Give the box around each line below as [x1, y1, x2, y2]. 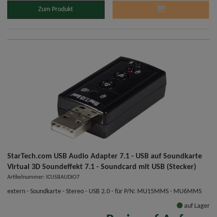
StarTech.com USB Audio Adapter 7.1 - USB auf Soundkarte [7, 153, 202, 161]
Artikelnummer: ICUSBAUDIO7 [7, 174, 79, 181]
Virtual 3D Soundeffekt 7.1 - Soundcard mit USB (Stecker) [7, 163, 196, 171]
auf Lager [183, 202, 210, 210]
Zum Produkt [38, 6, 74, 14]
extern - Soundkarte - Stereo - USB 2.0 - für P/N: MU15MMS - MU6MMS [7, 188, 201, 196]
